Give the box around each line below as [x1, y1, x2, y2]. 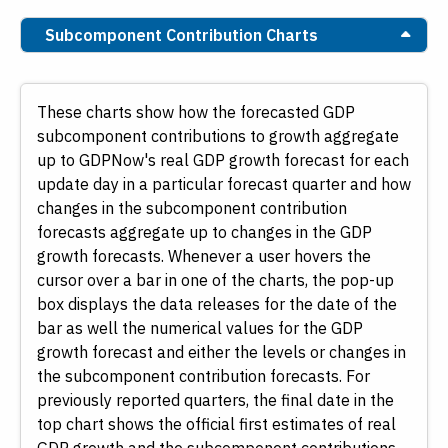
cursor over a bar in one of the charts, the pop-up [37, 270, 394, 291]
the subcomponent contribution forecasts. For [37, 366, 370, 387]
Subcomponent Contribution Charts [45, 25, 318, 46]
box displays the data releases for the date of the [37, 294, 397, 315]
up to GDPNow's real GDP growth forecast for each [37, 150, 409, 171]
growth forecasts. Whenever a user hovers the [37, 246, 371, 267]
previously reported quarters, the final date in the [37, 390, 394, 411]
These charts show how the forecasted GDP [37, 102, 355, 123]
